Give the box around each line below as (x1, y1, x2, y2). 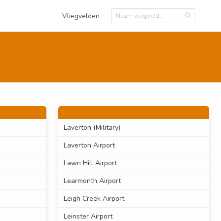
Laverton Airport (63, 141, 115, 150)
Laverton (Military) (63, 123, 120, 133)
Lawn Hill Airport (63, 158, 117, 168)
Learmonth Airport (63, 176, 121, 186)
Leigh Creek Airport (63, 194, 124, 204)
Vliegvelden (62, 11, 100, 21)
